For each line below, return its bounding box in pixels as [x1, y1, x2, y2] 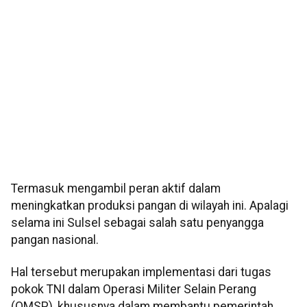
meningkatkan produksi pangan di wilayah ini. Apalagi [11, 199, 288, 213]
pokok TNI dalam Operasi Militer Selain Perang [11, 282, 256, 297]
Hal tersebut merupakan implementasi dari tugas [11, 265, 271, 280]
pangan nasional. [11, 233, 99, 247]
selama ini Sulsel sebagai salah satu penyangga [11, 216, 264, 230]
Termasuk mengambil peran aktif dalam [11, 182, 221, 196]
